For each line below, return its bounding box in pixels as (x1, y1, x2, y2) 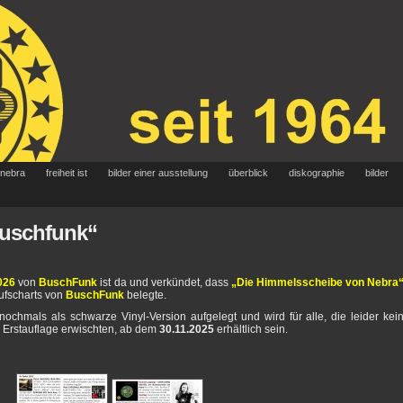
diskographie (289, 167, 345, 178)
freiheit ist (46, 167, 87, 178)
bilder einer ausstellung (108, 167, 208, 178)
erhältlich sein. (214, 323, 288, 336)
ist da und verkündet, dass (97, 276, 231, 289)
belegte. (124, 289, 166, 301)
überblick (228, 167, 268, 178)
